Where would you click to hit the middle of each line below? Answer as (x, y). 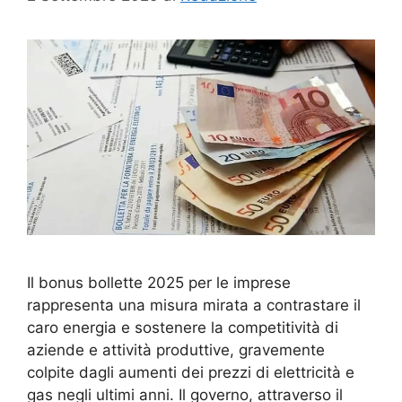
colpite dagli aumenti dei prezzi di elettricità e (191, 372)
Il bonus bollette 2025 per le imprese (159, 282)
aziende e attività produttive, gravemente (176, 350)
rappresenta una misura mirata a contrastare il (194, 305)
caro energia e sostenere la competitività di (183, 327)
